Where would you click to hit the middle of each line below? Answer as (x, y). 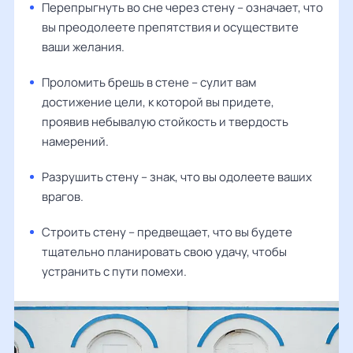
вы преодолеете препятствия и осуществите (170, 27)
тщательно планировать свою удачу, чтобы (164, 252)
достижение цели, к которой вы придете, (158, 102)
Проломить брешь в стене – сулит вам (149, 82)
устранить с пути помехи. (114, 271)
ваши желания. (83, 47)
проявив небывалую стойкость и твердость (165, 122)
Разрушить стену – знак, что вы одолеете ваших (177, 177)
